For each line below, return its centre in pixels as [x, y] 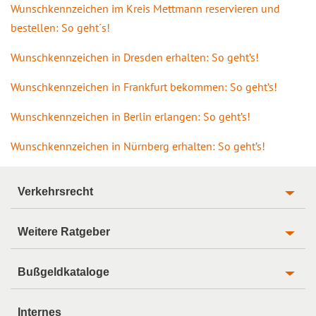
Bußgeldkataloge [63, 272]
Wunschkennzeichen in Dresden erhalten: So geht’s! [135, 57]
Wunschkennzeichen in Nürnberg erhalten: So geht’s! [138, 146]
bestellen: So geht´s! [60, 27]
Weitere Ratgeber [64, 231]
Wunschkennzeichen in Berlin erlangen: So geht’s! [130, 116]
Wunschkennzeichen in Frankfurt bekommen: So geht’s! [144, 86]
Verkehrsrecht [55, 191]
